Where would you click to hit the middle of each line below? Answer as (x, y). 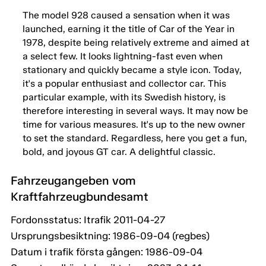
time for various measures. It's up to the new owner (134, 125)
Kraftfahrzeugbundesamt (80, 197)
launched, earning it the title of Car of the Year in (129, 29)
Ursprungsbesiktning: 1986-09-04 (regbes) (110, 236)
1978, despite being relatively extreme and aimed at (136, 43)
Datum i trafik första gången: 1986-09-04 (107, 252)
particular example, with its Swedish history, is (124, 97)
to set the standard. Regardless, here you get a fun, (135, 138)
